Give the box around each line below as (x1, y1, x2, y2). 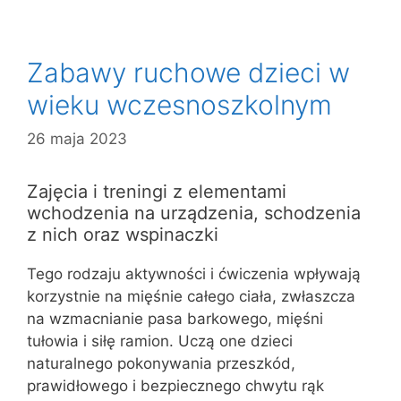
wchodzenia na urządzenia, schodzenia (27, 202, 361, 224)
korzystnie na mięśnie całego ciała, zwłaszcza (27, 287, 355, 305)
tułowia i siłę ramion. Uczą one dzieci (27, 332, 293, 350)
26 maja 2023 (27, 130, 127, 148)
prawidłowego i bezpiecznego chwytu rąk (27, 377, 324, 395)
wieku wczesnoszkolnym (27, 88, 332, 121)
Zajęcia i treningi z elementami (27, 181, 286, 202)
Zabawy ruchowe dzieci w (27, 55, 350, 89)
